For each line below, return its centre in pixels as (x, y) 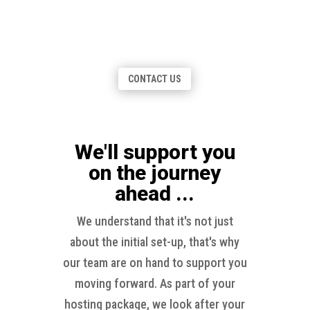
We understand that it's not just (155, 221)
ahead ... (155, 193)
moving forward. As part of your (155, 283)
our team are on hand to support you (155, 262)
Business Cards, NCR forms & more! (155, 64)
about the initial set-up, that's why (155, 241)
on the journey (155, 172)
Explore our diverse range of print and (155, 22)
